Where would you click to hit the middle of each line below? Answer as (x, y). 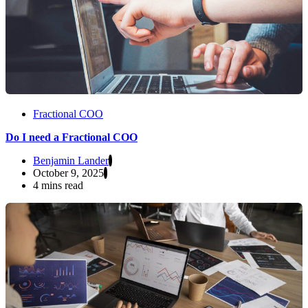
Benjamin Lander (71, 160)
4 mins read (58, 185)
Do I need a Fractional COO (71, 137)
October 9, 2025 (68, 173)
